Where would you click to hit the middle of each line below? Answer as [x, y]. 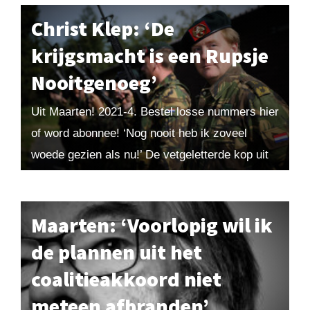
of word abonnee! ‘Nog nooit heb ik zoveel [139, 133]
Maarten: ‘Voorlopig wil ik [152, 225]
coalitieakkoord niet [126, 279]
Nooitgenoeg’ [94, 82]
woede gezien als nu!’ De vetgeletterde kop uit [150, 154]
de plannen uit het [117, 252]
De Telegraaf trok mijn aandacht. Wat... [132, 176]
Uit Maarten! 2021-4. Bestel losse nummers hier [155, 111]
